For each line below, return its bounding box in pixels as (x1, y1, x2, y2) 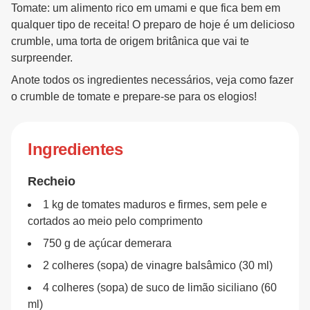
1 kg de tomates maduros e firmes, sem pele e (43, 199, 267, 210)
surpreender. (11, 52, 73, 64)
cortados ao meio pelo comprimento (28, 215, 203, 227)
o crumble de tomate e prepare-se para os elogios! (11, 91, 257, 102)
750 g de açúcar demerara (43, 237, 172, 249)
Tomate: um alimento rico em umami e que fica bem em (11, 2, 280, 14)
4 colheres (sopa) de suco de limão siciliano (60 (43, 282, 277, 293)
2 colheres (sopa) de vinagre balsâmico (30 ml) (43, 259, 273, 271)
